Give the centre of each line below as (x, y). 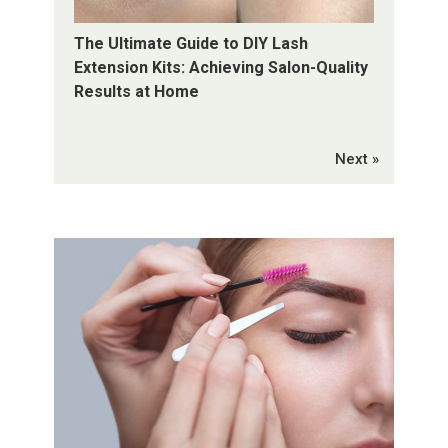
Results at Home (136, 92)
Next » (356, 159)
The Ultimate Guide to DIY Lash (190, 44)
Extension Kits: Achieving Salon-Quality (220, 68)
